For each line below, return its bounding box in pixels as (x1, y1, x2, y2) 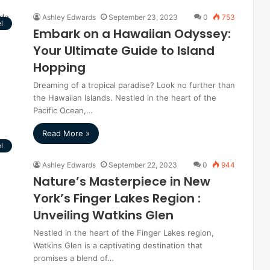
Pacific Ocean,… (33, 105, 93, 115)
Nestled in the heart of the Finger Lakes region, (33, 228, 214, 237)
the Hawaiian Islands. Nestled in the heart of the (33, 93, 216, 102)
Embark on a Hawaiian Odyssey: (33, 25, 231, 42)
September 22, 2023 (108, 160, 177, 169)
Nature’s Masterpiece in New (33, 173, 210, 190)
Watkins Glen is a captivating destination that (33, 240, 202, 250)
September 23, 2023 (108, 13, 178, 22)
